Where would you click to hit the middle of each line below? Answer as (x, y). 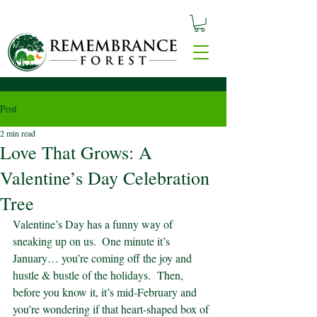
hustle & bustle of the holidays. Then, (99, 275)
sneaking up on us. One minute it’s (93, 241)
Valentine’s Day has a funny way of (94, 224)
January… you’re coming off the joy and (104, 258)
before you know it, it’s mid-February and (106, 292)
